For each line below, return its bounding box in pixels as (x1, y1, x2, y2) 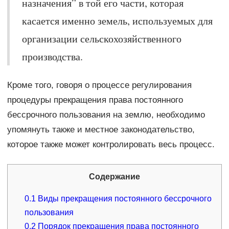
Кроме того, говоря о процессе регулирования (7, 80, 192, 90)
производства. (21, 49, 83, 63)
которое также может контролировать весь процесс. (7, 139, 215, 149)
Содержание (88, 172, 140, 181)
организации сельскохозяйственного (21, 31, 181, 45)
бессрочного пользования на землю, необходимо (7, 109, 205, 120)
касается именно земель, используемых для (21, 13, 213, 28)
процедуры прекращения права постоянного (7, 95, 183, 105)
